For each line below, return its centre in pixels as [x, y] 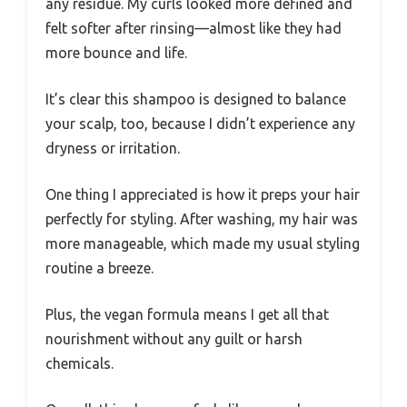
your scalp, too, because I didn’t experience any [200, 124]
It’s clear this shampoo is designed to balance [196, 99]
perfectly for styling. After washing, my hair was [202, 219]
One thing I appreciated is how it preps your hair [203, 195]
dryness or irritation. [113, 149]
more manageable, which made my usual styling [203, 244]
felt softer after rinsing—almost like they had [194, 29]
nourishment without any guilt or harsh [174, 339]
